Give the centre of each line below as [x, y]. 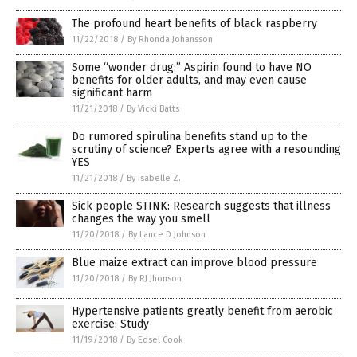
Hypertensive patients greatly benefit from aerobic [202, 312]
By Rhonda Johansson [170, 40]
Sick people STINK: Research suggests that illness [201, 206]
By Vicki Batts [153, 109]
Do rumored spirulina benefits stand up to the [190, 137]
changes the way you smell [141, 219]
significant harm [112, 93]
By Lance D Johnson [167, 235]
